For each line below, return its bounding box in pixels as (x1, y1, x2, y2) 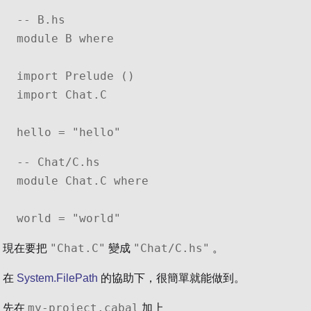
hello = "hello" (17, 125, 121, 139)
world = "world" (17, 211, 121, 225)
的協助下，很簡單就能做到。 (98, 271, 245, 284)
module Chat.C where (17, 174, 149, 187)
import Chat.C (17, 87, 107, 101)
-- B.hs (17, 12, 65, 26)
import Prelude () (17, 69, 135, 83)
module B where (17, 31, 114, 45)
